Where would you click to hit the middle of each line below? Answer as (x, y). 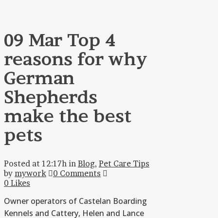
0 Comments (77, 173)
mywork (30, 173)
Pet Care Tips (124, 164)
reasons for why (76, 59)
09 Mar (33, 40)
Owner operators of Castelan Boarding (75, 201)
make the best (68, 116)
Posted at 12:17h (35, 164)
